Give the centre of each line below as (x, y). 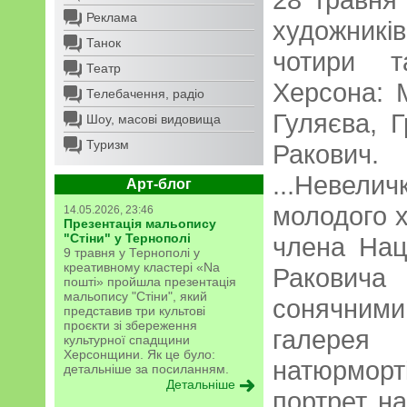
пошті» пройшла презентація (150, 282)
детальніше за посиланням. (146, 369)
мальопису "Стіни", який (135, 296)
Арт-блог (159, 184)
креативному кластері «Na (142, 267)
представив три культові (134, 311)
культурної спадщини (127, 340)
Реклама (112, 17)
